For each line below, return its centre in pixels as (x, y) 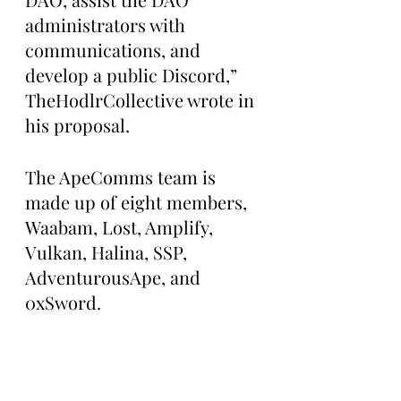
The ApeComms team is (123, 177)
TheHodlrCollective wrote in (142, 100)
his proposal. (77, 125)
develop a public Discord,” (133, 75)
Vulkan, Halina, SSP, (108, 252)
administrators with (107, 25)
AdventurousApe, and (115, 277)
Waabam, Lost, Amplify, (121, 227)
